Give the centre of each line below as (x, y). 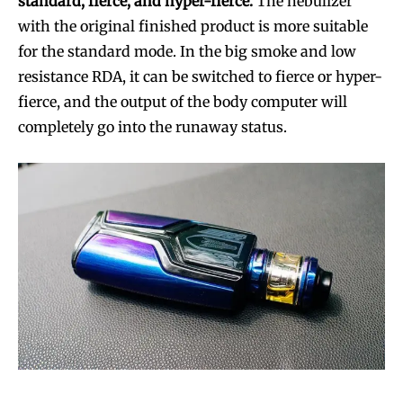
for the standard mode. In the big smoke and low (187, 52)
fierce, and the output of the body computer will (183, 102)
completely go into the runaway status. (152, 127)
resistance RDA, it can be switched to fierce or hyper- (200, 77)
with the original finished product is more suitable (193, 27)
